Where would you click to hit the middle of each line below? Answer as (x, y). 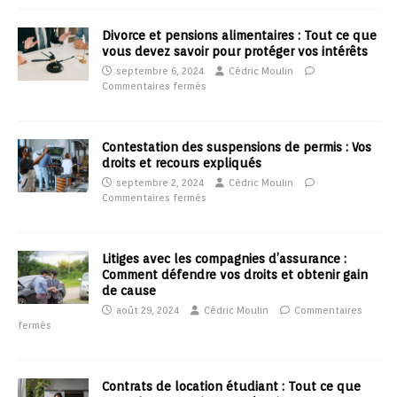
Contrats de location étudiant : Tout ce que (231, 387)
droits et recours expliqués (182, 163)
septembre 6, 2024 (160, 71)
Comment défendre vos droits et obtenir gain (235, 275)
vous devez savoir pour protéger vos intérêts (235, 52)
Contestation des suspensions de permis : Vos (237, 148)
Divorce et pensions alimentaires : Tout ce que (239, 36)
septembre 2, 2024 (160, 183)
